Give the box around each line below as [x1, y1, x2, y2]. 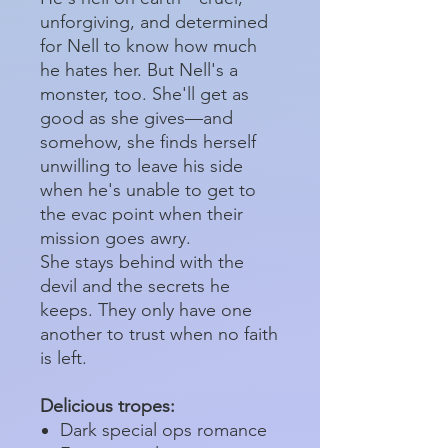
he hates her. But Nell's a [40, 58, 238, 81]
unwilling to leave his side [40, 154, 243, 177]
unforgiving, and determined [40, 10, 268, 33]
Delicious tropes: [40, 394, 175, 417]
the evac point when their [40, 202, 243, 225]
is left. [40, 346, 87, 369]
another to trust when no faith [40, 322, 278, 345]
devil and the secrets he [40, 274, 230, 297]
